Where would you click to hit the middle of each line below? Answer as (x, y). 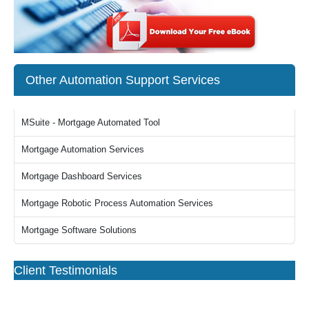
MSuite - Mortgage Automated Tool (91, 122)
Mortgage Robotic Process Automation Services (117, 203)
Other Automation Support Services (123, 80)
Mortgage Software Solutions (79, 230)
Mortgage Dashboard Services (82, 176)
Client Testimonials (66, 270)
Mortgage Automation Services (83, 149)
